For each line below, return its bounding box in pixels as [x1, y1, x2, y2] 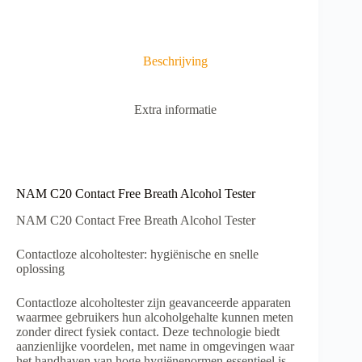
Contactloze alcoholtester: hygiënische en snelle [16, 246, 259, 261]
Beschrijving [143, 53, 208, 68]
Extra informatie [134, 103, 217, 117]
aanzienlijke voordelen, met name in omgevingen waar [16, 339, 294, 353]
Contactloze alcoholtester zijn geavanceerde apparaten [16, 295, 291, 309]
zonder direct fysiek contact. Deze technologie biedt [16, 324, 280, 339]
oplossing [16, 261, 65, 276]
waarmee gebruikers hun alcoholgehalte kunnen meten [16, 309, 293, 324]
